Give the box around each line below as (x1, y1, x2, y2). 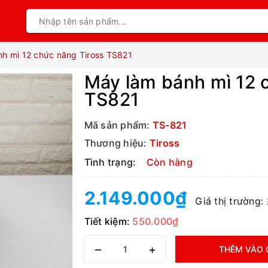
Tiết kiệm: (84, 215, 133, 227)
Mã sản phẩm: (84, 119, 150, 131)
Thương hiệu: (84, 137, 147, 149)
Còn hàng (146, 156, 193, 168)
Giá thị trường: (195, 195, 267, 207)
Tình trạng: (84, 156, 136, 168)
